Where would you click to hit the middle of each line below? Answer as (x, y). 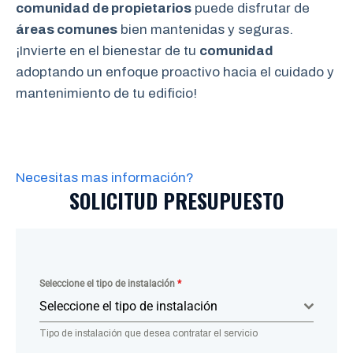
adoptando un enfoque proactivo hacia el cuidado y (175, 72)
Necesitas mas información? (105, 177)
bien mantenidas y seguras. (205, 30)
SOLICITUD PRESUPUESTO (176, 200)
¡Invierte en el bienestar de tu (108, 51)
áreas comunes (67, 30)
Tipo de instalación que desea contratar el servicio (149, 333)
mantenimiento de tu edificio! (106, 93)
